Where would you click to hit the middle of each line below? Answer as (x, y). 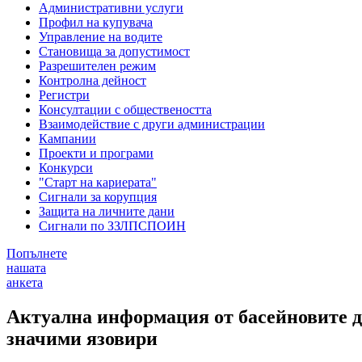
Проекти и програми (96, 153)
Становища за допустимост (114, 51)
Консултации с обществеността (125, 109)
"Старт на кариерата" (98, 182)
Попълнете (37, 253)
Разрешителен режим (97, 65)
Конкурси (66, 167)
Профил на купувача (96, 22)
